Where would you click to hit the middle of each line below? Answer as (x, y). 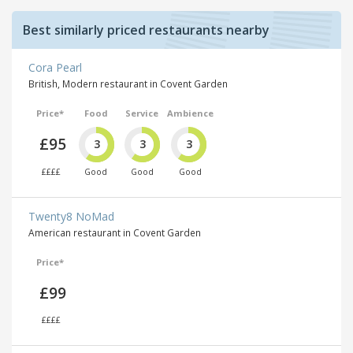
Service (142, 113)
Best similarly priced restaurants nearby (146, 30)
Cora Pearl (55, 68)
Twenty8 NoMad (71, 216)
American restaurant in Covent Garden (115, 232)
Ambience (190, 113)
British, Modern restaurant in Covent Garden (128, 84)
